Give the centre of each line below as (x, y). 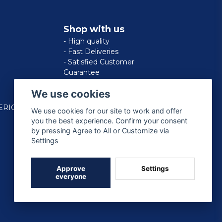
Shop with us (94, 29)
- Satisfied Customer (99, 62)
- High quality (86, 41)
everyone (71, 177)
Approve (71, 169)
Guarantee (82, 73)
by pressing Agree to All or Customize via (100, 131)
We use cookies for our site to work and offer (107, 111)
